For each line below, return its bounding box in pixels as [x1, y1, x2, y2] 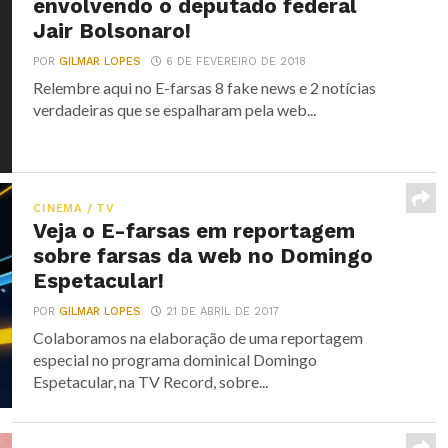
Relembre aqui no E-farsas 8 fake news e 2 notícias [33, 78, 377, 97]
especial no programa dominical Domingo [33, 350, 318, 369]
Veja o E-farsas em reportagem [33, 219, 356, 243]
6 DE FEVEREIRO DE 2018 [166, 55, 307, 68]
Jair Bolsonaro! [33, 19, 192, 43]
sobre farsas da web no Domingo [33, 244, 374, 268]
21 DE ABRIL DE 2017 [166, 305, 280, 318]
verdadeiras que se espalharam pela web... [33, 100, 317, 119]
